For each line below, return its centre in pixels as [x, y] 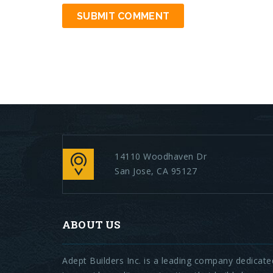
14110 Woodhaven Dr [161, 156]
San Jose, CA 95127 [156, 171]
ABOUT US [92, 225]
